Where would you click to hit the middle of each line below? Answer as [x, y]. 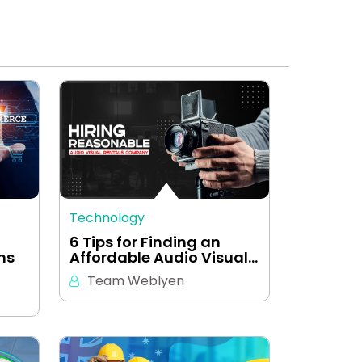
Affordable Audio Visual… [164, 257]
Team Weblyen [136, 280]
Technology [107, 217]
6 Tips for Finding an [145, 242]
